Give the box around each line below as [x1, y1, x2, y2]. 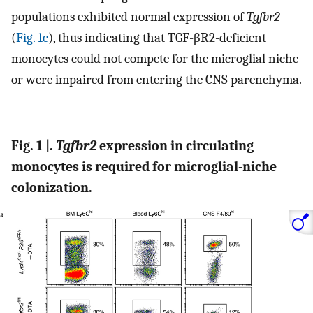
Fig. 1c [16, 29, 48, 45]
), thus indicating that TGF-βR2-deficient [48, 29, 266, 45]
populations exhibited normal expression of [11, 8, 247, 24]
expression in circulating [96, 137, 254, 154]
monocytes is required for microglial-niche [11, 158, 277, 175]
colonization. [11, 179, 92, 196]
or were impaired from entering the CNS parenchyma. [11, 71, 302, 87]
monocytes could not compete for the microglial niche [11, 50, 298, 66]
